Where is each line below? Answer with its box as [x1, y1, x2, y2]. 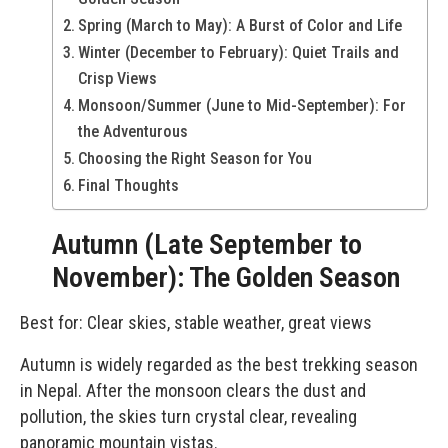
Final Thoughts [78, 175, 180, 195]
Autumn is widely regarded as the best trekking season [20, 353, 418, 375]
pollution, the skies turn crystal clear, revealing [20, 405, 357, 427]
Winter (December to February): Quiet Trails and [78, 42, 400, 62]
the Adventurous [78, 121, 189, 141]
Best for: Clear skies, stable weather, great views [20, 311, 372, 333]
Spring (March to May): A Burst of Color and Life [78, 15, 403, 35]
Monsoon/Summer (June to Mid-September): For [78, 95, 407, 115]
